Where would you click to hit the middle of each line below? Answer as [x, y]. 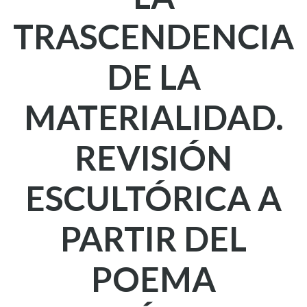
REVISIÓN [153, 158]
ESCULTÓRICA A [153, 198]
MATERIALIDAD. [153, 117]
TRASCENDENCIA [153, 36]
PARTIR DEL [153, 238]
